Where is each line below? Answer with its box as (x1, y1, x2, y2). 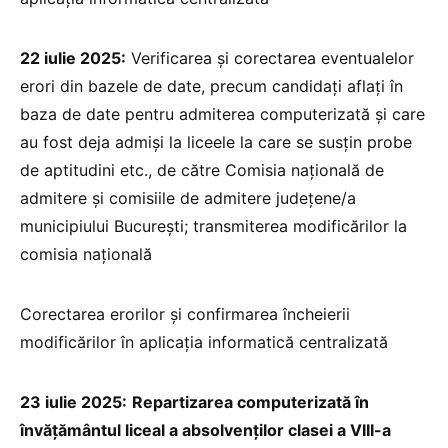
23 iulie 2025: (20, 391, 127, 412)
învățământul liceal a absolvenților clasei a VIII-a (20, 419, 391, 440)
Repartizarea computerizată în (132, 391, 369, 412)
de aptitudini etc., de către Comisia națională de (20, 159, 384, 180)
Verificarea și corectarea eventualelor (126, 47, 414, 68)
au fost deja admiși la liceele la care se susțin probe (20, 131, 412, 152)
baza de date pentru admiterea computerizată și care (20, 103, 425, 124)
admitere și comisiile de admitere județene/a (20, 187, 356, 208)
